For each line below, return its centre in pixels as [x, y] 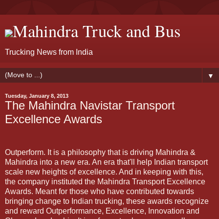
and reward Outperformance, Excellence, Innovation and [102, 211]
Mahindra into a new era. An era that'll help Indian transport [106, 162]
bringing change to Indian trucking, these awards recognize [107, 201]
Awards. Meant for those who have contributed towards [99, 191]
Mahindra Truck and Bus [97, 31]
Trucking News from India [49, 52]
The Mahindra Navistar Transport [90, 105]
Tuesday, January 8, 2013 [37, 96]
